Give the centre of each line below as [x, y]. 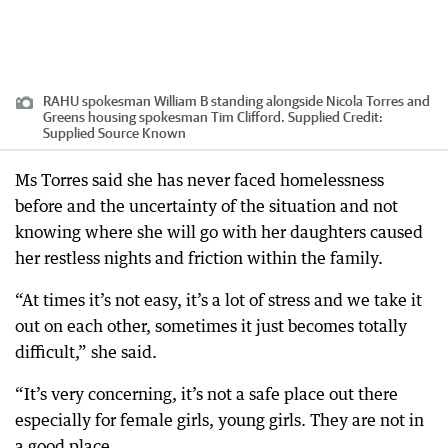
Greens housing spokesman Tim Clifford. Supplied [191, 116]
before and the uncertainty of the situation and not [206, 205]
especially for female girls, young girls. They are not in [219, 419]
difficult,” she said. [86, 351]
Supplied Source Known [114, 132]
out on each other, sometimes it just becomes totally [211, 325]
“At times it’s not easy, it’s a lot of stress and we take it [218, 299]
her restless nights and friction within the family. [199, 257]
